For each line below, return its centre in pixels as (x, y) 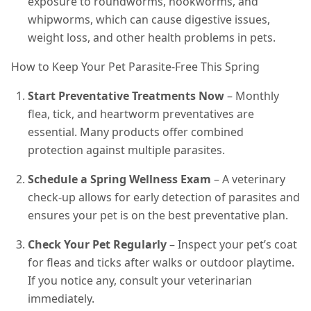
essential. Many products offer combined (136, 132)
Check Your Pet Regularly (97, 244)
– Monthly (252, 95)
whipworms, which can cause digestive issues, (149, 19)
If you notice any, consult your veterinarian (140, 280)
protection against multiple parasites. (126, 150)
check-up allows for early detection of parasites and (164, 197)
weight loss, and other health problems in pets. (152, 37)
